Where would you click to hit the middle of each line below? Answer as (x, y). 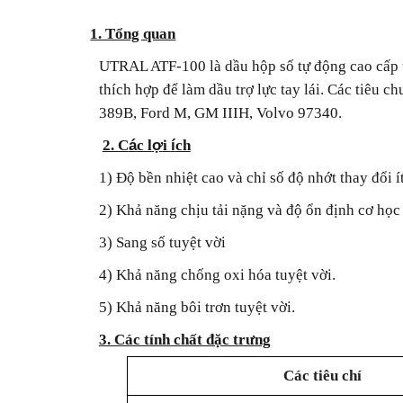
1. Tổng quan (133, 34)
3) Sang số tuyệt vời (162, 242)
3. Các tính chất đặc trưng (184, 340)
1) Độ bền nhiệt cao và (170, 178)
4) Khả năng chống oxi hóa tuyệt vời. (217, 275)
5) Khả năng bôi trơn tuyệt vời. (197, 307)
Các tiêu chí (322, 376)
